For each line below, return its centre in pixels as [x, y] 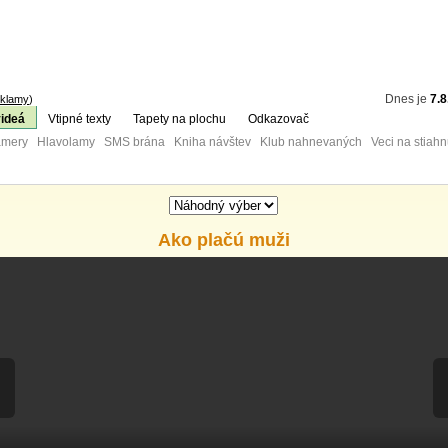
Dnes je [407, 99]
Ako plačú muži [223, 240]
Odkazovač [278, 119]
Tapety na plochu [179, 119]
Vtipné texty [79, 119]
